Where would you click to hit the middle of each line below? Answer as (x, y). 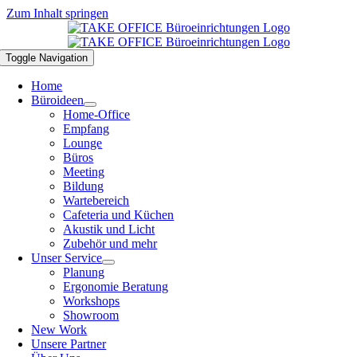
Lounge (83, 143)
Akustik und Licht (109, 229)
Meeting (84, 172)
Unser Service (67, 258)
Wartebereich (96, 200)
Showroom (91, 315)
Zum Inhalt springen (57, 13)
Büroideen (58, 100)
